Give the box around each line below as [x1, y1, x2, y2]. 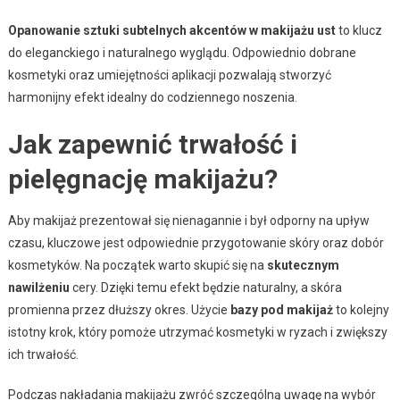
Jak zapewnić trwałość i [7, 129, 297, 161]
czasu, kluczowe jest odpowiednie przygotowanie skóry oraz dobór [7, 236, 384, 251]
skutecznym [266, 258, 339, 273]
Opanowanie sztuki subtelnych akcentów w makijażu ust [7, 23, 336, 38]
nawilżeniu [7, 280, 70, 296]
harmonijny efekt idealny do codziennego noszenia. [7, 90, 297, 105]
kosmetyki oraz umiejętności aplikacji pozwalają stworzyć [7, 68, 331, 83]
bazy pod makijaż [229, 303, 333, 318]
